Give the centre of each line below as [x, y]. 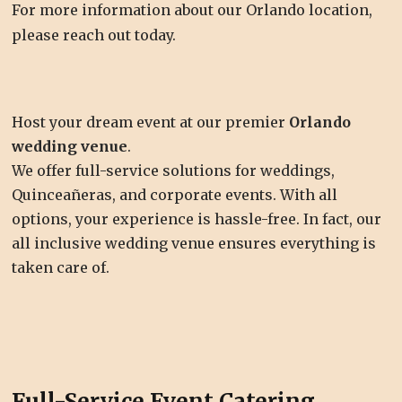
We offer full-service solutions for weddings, [174, 171]
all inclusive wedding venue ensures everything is [194, 244]
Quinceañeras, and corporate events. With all [175, 195]
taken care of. [61, 268]
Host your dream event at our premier [151, 122]
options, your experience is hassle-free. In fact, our [197, 219]
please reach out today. [96, 35]
